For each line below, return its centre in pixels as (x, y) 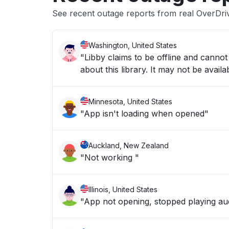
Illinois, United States (123, 189)
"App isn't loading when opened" (144, 113)
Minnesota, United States (130, 101)
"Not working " (110, 157)
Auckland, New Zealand (129, 145)
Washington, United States (133, 45)
